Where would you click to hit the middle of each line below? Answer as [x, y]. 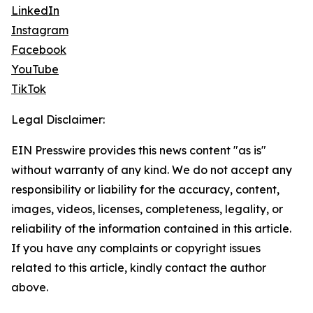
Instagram [40, 30]
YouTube [35, 70]
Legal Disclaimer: [58, 120]
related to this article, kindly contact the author [139, 268]
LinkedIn [35, 11]
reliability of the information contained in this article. [151, 229]
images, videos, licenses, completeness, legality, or [147, 209]
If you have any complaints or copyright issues [136, 248]
